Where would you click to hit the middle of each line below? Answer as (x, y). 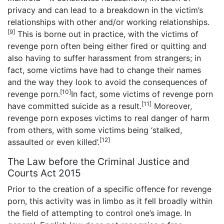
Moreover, (172, 106)
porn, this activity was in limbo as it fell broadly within (110, 201)
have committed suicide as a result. (74, 106)
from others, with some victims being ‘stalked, (95, 130)
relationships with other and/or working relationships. (108, 22)
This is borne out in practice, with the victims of (107, 34)
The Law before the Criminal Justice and (98, 162)
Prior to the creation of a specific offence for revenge (109, 189)
